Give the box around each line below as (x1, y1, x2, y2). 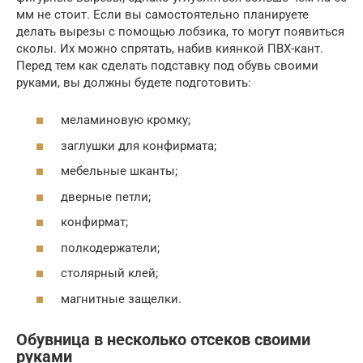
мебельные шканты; (61, 164, 177, 179)
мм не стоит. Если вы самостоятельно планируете (16, 6, 309, 22)
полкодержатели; (61, 240, 160, 255)
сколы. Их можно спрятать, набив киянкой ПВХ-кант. (16, 41, 323, 56)
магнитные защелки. (61, 291, 181, 306)
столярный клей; (61, 266, 158, 281)
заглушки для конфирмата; (61, 138, 216, 153)
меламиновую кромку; (61, 113, 190, 128)
